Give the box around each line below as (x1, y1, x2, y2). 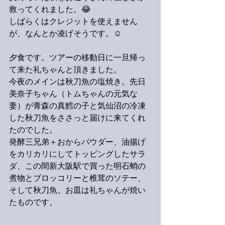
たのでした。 (9, 126, 57, 136)
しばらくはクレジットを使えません (9, 17, 138, 27)
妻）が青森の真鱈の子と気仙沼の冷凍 (9, 101, 146, 111)
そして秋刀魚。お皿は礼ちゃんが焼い (9, 186, 146, 196)
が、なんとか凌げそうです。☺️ (9, 29, 122, 39)
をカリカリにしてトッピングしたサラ (9, 150, 146, 160)
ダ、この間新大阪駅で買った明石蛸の (9, 162, 146, 172)
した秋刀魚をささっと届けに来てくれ (9, 114, 146, 124)
